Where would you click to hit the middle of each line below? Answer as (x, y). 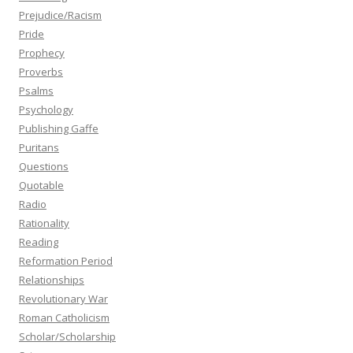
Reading (39, 242)
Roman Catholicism (64, 318)
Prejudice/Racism (60, 15)
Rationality (44, 223)
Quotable (41, 185)
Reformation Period (66, 261)
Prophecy (42, 53)
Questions (44, 166)
